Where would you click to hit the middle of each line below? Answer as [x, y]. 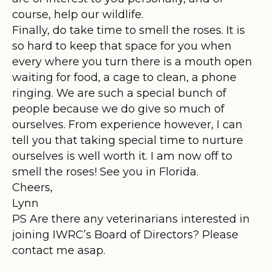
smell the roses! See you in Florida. [105, 171]
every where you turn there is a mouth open [132, 61]
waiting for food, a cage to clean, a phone [124, 77]
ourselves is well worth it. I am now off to [122, 156]
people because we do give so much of [118, 109]
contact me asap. [59, 250]
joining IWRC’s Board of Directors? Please [125, 234]
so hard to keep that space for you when [122, 46]
